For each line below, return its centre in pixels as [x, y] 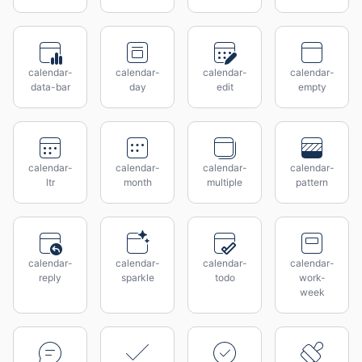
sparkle [137, 278]
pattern [312, 182]
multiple [225, 182]
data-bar [50, 87]
